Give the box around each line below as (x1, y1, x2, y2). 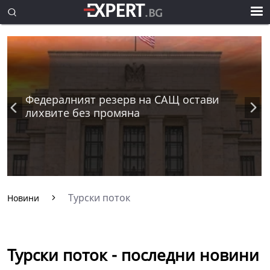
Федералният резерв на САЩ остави (25, 92, 219, 107)
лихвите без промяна (25, 105, 140, 121)
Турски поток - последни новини (7, 244, 259, 266)
